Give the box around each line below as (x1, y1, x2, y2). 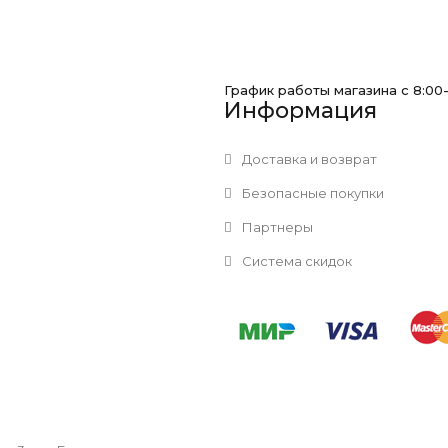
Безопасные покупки (239, 185, 384, 201)
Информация (224, 97, 377, 124)
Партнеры (239, 219, 313, 235)
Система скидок (239, 253, 352, 269)
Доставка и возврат (239, 151, 377, 167)
